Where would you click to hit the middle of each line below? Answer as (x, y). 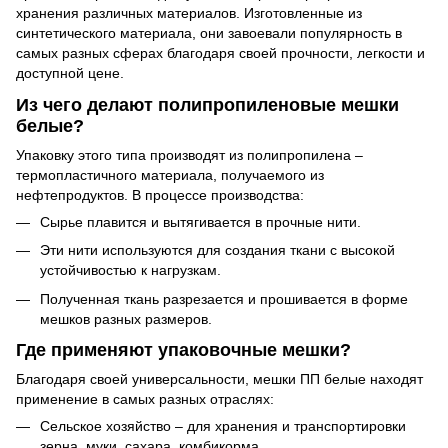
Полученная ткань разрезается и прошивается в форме (224, 298)
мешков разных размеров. (126, 318)
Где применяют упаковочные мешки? (183, 349)
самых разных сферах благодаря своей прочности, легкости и (220, 53)
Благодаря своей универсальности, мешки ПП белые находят (219, 379)
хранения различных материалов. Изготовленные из (189, 13)
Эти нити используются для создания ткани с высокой (217, 250)
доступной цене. (70, 73)
